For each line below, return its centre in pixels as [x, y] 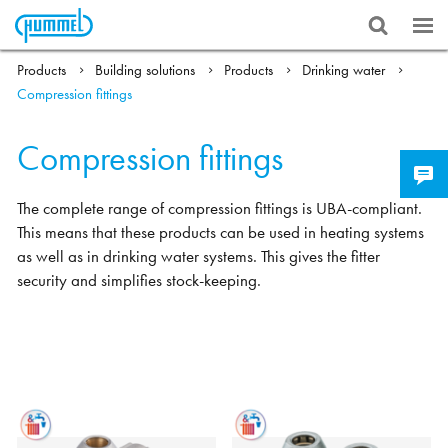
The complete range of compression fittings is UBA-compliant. [220, 209]
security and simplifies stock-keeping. [139, 281]
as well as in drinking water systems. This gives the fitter [199, 257]
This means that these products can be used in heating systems [221, 233]
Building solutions [147, 70]
